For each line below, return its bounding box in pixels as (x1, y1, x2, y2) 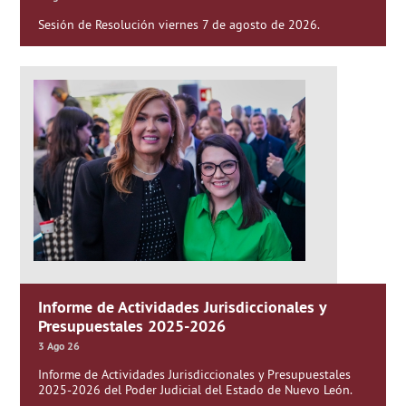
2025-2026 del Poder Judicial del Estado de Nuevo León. (38, 382, 353, 398)
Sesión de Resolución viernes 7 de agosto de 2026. (38, 16, 321, 33)
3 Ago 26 (38, 339, 81, 353)
